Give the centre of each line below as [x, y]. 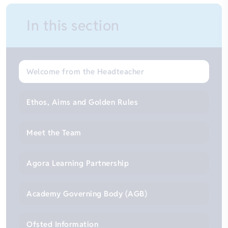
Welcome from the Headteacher [85, 71]
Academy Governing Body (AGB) [87, 193]
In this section [73, 25]
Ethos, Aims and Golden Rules [82, 102]
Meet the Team [54, 132]
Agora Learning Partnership [78, 163]
